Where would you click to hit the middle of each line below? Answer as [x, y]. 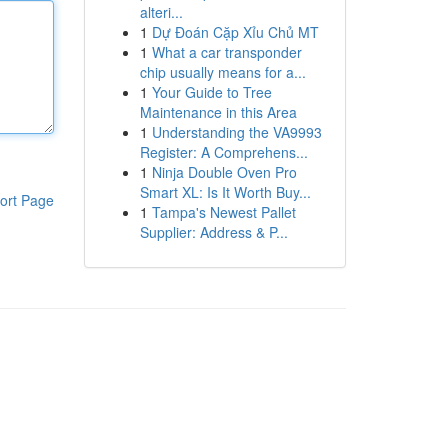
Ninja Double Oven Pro [224, 172]
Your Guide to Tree [211, 92]
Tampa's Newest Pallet [223, 212]
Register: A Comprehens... [223, 152]
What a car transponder [226, 52]
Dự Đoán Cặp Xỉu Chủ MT [235, 32]
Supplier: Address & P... [213, 232]
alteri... [161, 12]
